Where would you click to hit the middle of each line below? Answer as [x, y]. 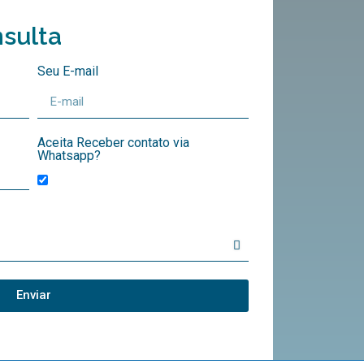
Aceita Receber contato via [113, 142]
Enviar [33, 295]
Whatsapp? [69, 155]
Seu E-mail [68, 71]
